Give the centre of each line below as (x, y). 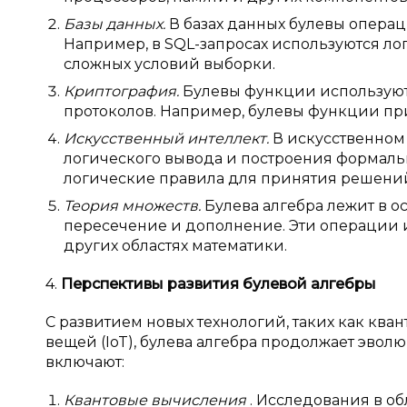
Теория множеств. (134, 206)
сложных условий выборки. (169, 64)
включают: (85, 362)
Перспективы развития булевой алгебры (218, 284)
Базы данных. (116, 24)
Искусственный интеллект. (168, 139)
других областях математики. (175, 246)
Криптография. (123, 91)
